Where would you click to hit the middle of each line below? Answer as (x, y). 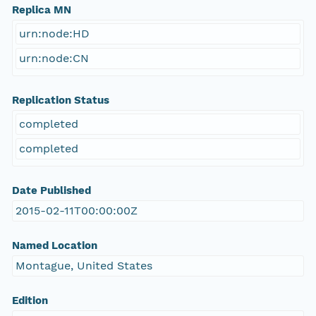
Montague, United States (84, 266)
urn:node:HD (54, 34)
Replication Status (60, 101)
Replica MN (41, 10)
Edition (30, 301)
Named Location (54, 246)
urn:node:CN (54, 59)
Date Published (51, 191)
